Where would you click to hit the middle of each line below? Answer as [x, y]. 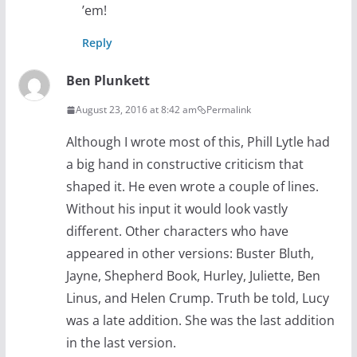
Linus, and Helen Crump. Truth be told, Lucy [197, 298]
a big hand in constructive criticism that [184, 165]
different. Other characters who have [177, 231]
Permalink [228, 110]
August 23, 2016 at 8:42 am [136, 110]
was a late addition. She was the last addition [200, 321]
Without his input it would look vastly [177, 209]
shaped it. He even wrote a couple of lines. [192, 187]
